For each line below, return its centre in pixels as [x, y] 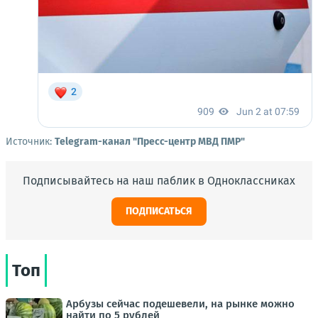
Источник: [30, 141]
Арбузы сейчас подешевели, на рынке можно [180, 303]
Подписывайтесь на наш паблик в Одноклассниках [159, 180]
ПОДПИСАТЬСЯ [159, 211]
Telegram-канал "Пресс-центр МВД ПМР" [150, 141]
